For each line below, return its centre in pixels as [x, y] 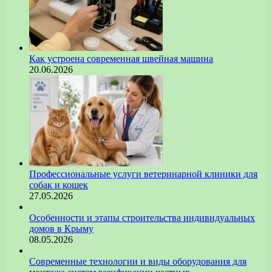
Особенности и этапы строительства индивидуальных [142, 217]
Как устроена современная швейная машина [121, 58]
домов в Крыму [61, 228]
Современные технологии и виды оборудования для [138, 261]
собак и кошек [59, 185]
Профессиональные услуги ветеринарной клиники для [143, 174]
